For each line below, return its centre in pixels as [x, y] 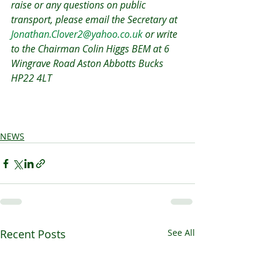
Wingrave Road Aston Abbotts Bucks [88, 63]
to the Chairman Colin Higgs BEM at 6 [91, 49]
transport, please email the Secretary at [95, 19]
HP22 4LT [33, 78]
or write [161, 34]
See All [181, 232]
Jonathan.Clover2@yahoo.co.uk [77, 34]
